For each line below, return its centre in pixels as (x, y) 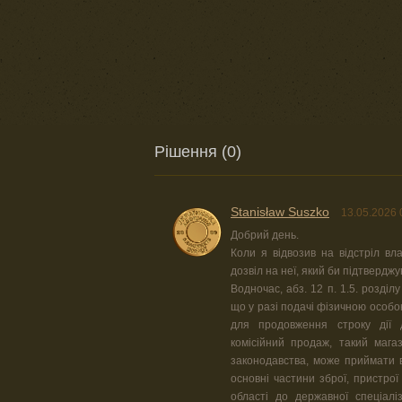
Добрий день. (265, 235)
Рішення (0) (198, 152)
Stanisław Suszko (280, 212)
